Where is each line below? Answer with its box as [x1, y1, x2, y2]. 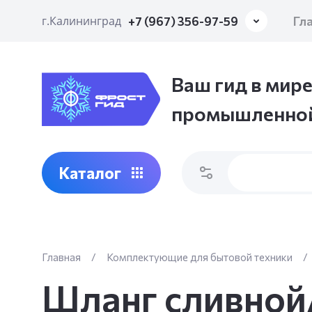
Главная [42, 251, 81, 263]
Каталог [58, 163, 121, 182]
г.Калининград [42, 13, 121, 29]
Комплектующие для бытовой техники [107, 251, 292, 263]
